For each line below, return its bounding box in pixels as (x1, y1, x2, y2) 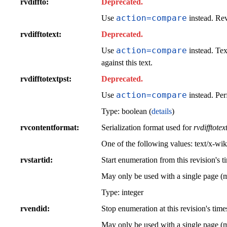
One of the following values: (101, 139, 195, 148)
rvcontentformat (20, 123, 77, 132)
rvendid (20, 204, 47, 213)
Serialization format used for (101, 123, 194, 132)
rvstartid (20, 155, 50, 164)
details (152, 106, 172, 116)
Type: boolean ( (101, 106, 152, 116)
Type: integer (101, 187, 143, 197)
